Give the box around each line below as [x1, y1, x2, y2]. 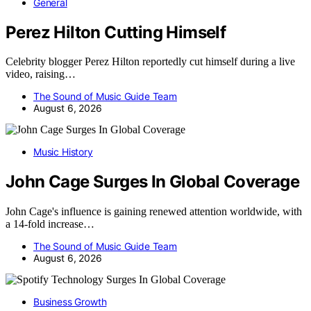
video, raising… [6, 68, 76, 81]
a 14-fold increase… [6, 218, 94, 230]
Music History [33, 146, 93, 158]
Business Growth [33, 296, 107, 308]
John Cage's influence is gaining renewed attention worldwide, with [6, 205, 302, 218]
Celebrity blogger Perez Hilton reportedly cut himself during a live [6, 56, 295, 68]
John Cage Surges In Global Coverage [6, 171, 299, 192]
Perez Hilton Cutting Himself [6, 22, 226, 42]
